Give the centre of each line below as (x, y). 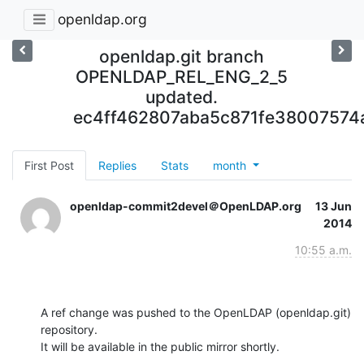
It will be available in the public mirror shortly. (160, 346)
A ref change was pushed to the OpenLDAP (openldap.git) (196, 312)
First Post (49, 165)
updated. (182, 97)
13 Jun (334, 206)
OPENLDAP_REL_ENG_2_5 (182, 76)
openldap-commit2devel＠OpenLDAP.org (186, 206)
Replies (117, 165)
